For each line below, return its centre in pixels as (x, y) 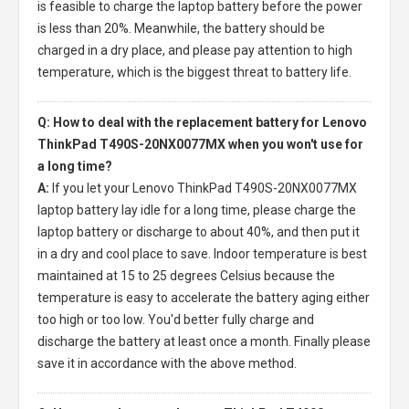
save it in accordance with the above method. (167, 363)
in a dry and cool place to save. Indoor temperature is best (202, 253)
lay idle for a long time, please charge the (237, 210)
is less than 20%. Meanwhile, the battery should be (181, 28)
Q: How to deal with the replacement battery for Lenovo (202, 122)
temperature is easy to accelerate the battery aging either (204, 297)
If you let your (92, 188)
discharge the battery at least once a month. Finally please (204, 341)
